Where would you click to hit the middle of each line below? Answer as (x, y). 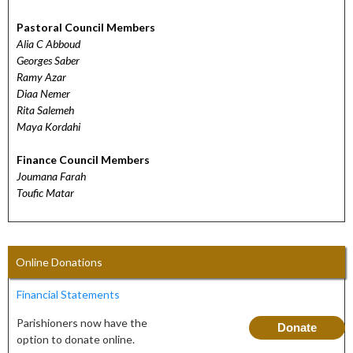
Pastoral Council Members (86, 27)
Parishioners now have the (82, 322)
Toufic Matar (45, 192)
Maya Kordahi (48, 126)
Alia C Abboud (48, 43)
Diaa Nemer (43, 93)
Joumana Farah (51, 176)
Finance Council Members (83, 159)
